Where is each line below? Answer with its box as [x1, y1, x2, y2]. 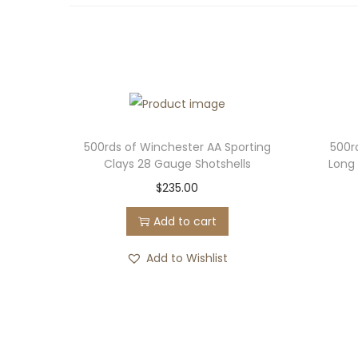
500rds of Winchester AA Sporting [83, 139, 271, 156]
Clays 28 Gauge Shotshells [103, 156, 251, 173]
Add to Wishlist [146, 250, 229, 267]
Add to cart [153, 213, 217, 230]
